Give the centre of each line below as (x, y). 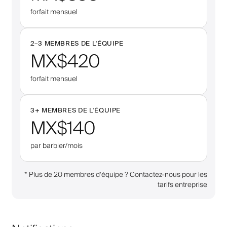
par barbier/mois (56, 146)
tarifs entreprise (182, 185)
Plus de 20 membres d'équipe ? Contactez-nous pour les (118, 175)
